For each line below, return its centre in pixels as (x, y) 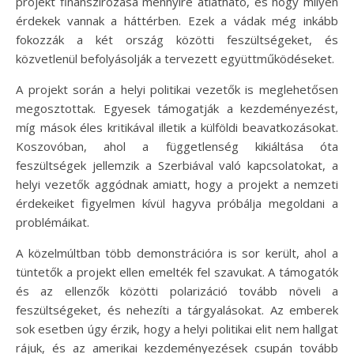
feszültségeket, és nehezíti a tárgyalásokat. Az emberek (177, 309)
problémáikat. (53, 222)
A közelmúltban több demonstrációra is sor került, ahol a (177, 252)
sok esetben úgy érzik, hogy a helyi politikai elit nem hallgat (177, 328)
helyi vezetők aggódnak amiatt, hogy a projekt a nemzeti (177, 184)
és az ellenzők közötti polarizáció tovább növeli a (177, 290)
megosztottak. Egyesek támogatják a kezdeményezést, (177, 108)
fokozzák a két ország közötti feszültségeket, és (177, 39)
